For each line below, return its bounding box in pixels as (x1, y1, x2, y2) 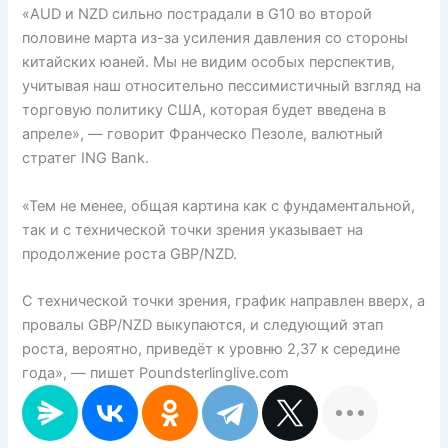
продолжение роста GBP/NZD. (22, 244, 238, 263)
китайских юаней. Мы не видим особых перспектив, (22, 53, 396, 72)
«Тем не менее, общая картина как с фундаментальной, (22, 196, 416, 215)
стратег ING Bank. (22, 149, 150, 168)
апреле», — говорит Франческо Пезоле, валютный (22, 125, 384, 144)
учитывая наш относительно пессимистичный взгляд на (22, 77, 422, 96)
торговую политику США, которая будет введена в (22, 101, 387, 120)
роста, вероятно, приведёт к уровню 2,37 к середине (22, 340, 401, 358)
